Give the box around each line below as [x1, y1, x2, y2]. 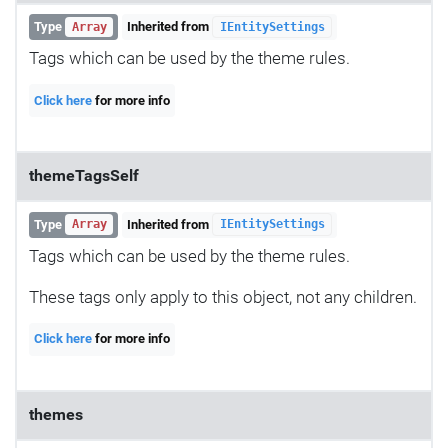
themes [29, 406, 83, 424]
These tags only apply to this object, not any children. [29, 286, 417, 307]
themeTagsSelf [29, 167, 139, 186]
